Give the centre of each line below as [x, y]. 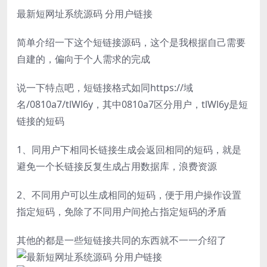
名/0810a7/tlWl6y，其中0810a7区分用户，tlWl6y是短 [132, 104]
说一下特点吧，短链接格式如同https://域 [105, 87]
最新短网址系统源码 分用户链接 [85, 13]
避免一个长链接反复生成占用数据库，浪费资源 [117, 166]
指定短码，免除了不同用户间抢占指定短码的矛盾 [122, 211]
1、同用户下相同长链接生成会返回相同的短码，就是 [129, 149]
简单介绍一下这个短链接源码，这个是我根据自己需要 [131, 42]
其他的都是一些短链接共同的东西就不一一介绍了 [122, 240]
